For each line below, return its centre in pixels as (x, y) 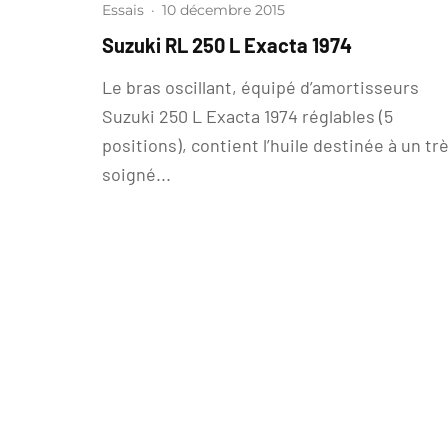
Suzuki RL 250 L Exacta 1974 (227, 45)
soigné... (136, 174)
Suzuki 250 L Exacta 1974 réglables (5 (247, 116)
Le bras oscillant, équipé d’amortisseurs (260, 87)
